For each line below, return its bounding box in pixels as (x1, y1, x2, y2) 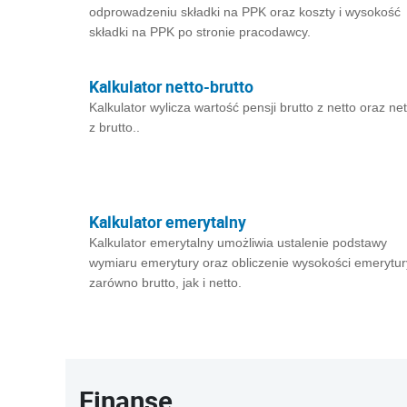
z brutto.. (89, 120, 140, 134)
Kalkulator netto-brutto (89, 75, 253, 97)
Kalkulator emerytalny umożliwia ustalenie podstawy (89, 235, 387, 250)
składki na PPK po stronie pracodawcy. (89, 25, 311, 39)
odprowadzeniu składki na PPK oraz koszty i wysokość (89, 5, 401, 19)
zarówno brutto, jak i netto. (89, 275, 242, 290)
